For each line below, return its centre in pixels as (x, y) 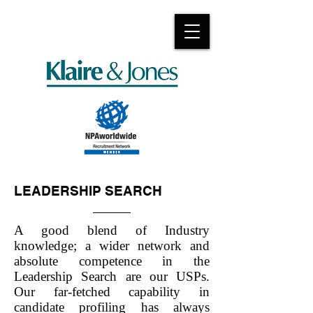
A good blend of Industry (112, 230)
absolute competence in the (112, 261)
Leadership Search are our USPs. (112, 276)
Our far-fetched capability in (112, 292)
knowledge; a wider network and (112, 246)
